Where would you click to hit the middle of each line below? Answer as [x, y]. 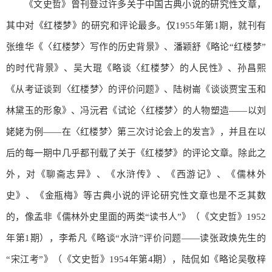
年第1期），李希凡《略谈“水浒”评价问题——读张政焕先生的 [136, 238]
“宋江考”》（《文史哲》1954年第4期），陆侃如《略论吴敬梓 [136, 259]
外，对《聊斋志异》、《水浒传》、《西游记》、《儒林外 [136, 174]
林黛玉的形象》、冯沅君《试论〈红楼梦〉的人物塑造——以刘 [136, 110]
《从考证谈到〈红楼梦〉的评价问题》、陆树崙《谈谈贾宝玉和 [136, 89]
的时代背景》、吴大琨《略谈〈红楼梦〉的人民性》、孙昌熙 [136, 68]
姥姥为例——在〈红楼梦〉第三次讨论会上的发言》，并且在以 [136, 131]
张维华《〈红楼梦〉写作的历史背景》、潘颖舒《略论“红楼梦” [136, 46]
